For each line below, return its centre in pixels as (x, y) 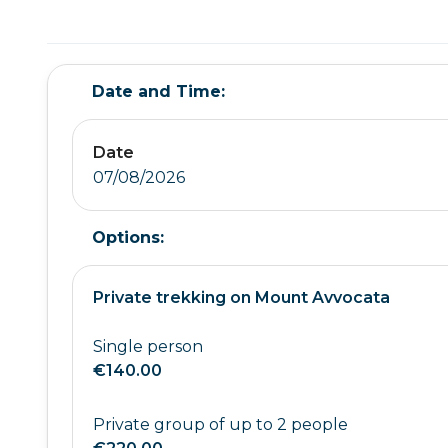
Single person (148, 346)
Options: (128, 237)
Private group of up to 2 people (220, 424)
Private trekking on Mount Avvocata (241, 297)
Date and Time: (158, 91)
